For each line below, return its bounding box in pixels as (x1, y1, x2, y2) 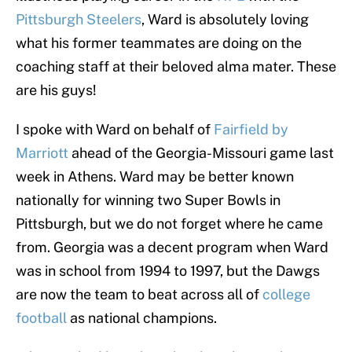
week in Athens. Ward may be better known (16, 168, 294, 185)
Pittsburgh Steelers (16, 11, 141, 28)
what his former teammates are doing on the (16, 35, 302, 52)
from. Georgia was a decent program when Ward (16, 239, 328, 256)
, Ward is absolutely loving (141, 11, 309, 28)
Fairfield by (214, 121, 288, 138)
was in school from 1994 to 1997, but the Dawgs (16, 262, 320, 280)
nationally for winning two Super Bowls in (16, 192, 280, 209)
